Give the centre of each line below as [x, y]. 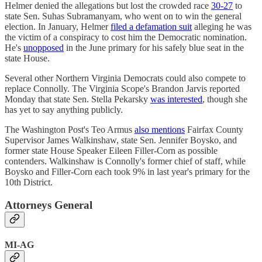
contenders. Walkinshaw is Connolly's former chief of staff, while [125, 161]
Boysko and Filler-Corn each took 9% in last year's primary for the [127, 171]
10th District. [29, 182]
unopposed [44, 47]
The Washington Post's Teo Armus [70, 129]
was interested [176, 99]
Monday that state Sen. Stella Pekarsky [77, 99]
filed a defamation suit [151, 26]
